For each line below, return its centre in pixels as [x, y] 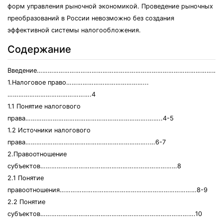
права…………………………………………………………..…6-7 [87, 142]
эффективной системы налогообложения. [74, 30]
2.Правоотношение [37, 154]
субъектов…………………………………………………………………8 [94, 166]
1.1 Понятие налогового [44, 106]
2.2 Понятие [26, 202]
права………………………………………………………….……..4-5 [91, 118]
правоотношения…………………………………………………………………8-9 [108, 190]
